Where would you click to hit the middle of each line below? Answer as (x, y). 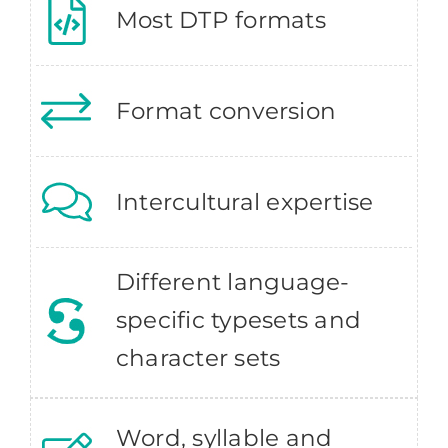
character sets (198, 358)
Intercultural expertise (244, 202)
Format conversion (226, 111)
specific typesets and (238, 320)
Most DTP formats (220, 20)
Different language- (232, 282)
